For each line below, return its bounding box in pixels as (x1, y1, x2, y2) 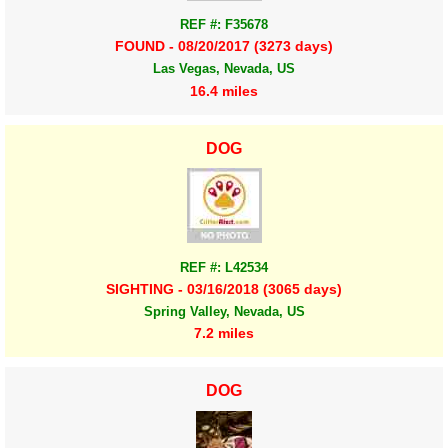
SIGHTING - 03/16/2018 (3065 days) (106, 280, 342, 297)
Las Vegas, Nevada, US (153, 61, 295, 77)
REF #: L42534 (180, 259, 268, 275)
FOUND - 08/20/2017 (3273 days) (115, 38, 333, 55)
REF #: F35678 (180, 17, 268, 33)
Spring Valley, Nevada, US (143, 304, 305, 320)
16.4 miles (190, 82, 258, 99)
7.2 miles (194, 325, 254, 342)
